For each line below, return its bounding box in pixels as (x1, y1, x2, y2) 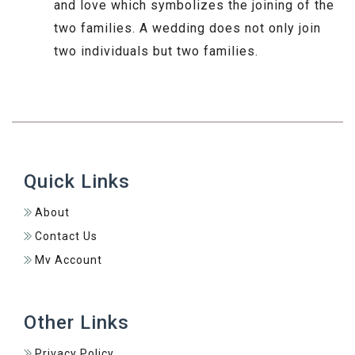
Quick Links (24, 170, 130, 193)
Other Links (24, 311, 129, 334)
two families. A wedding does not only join (54, 21, 321, 36)
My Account (35, 253, 102, 266)
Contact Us (35, 229, 97, 242)
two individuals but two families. (54, 44, 258, 59)
